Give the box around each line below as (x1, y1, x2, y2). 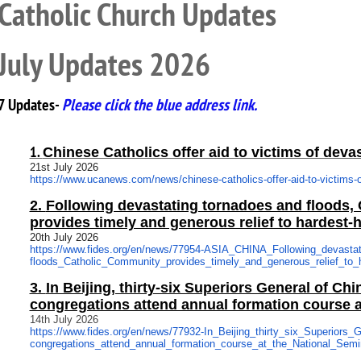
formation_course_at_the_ (171, 338, 293, 350)
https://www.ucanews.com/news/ (29, 173, 182, 185)
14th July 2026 (29, 313, 98, 326)
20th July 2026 (29, 231, 98, 243)
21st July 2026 (29, 161, 98, 173)
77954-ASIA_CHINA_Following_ (172, 243, 322, 255)
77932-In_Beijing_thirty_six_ (172, 326, 304, 338)
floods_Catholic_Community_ (29, 255, 166, 268)
